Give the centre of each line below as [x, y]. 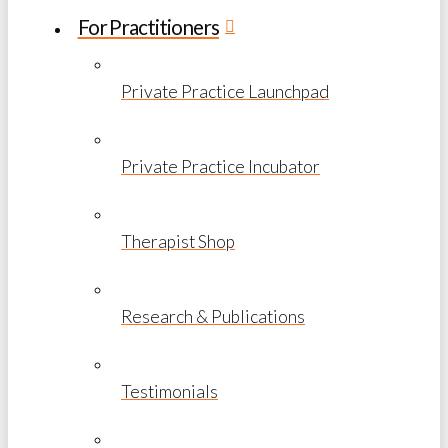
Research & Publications [213, 316]
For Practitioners [148, 26]
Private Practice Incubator [220, 166]
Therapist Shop [178, 241]
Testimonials [169, 391]
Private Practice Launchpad [225, 91]
